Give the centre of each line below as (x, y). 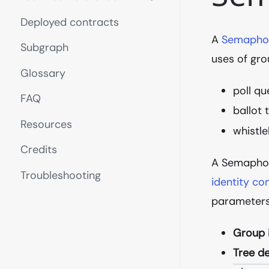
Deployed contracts (70, 22)
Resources (46, 124)
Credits (39, 150)
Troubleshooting (61, 175)
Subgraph (44, 47)
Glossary (43, 73)
